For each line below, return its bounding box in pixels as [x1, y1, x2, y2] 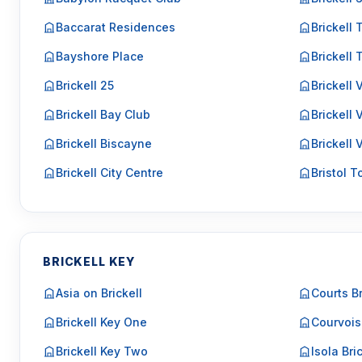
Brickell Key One [56, 315, 147, 329]
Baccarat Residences [56, 20, 175, 34]
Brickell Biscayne [56, 137, 152, 150]
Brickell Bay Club [56, 107, 150, 121]
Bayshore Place [56, 49, 144, 63]
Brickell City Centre [56, 166, 163, 179]
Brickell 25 [56, 78, 114, 92]
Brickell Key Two [56, 344, 148, 358]
